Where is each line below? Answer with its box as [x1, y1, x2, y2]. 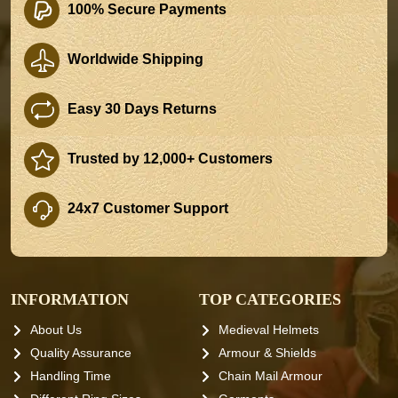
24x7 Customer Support [64, 201, 228, 217]
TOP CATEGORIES [199, 291, 341, 309]
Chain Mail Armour [219, 369, 322, 384]
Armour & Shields [219, 346, 316, 361]
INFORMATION [11, 291, 129, 309]
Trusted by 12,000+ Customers [64, 151, 273, 167]
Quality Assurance [30, 346, 131, 361]
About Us [30, 322, 82, 338]
